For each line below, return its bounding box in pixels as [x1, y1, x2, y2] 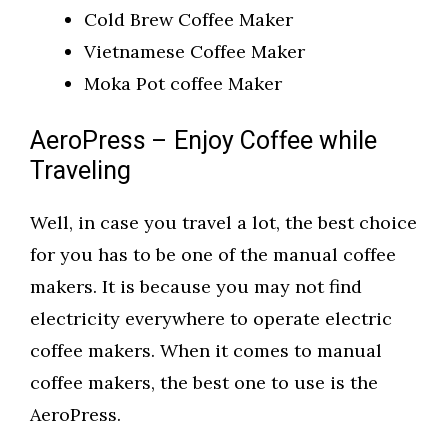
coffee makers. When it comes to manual [30, 339, 382, 363]
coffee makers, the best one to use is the [30, 371, 378, 395]
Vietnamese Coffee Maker [84, 40, 305, 64]
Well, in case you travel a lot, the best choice [30, 211, 417, 235]
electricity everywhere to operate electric [30, 307, 392, 331]
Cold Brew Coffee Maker [84, 8, 293, 32]
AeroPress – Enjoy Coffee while [30, 123, 377, 161]
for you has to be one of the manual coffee [30, 243, 396, 267]
